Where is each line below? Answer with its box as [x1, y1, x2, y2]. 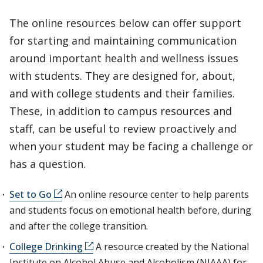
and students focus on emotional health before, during [9, 204, 251, 217]
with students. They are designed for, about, [9, 69, 235, 83]
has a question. [9, 157, 86, 171]
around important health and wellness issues [9, 51, 238, 65]
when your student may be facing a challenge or [9, 139, 253, 153]
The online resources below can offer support [9, 16, 241, 30]
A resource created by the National [93, 240, 249, 253]
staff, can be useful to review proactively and [9, 122, 237, 136]
